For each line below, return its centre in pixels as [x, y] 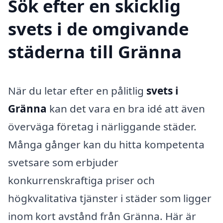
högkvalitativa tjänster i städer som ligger [110, 198]
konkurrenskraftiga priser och [81, 180]
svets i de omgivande [98, 29]
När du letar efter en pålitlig [77, 91]
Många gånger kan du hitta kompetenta [106, 145]
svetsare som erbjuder [63, 163]
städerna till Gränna [95, 52]
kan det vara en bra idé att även [126, 109]
